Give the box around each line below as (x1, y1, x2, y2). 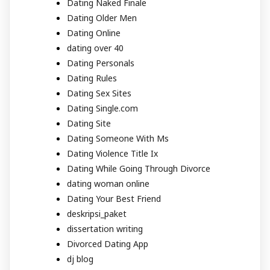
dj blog (67, 253, 93, 265)
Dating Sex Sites (67, 87, 131, 99)
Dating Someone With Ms (67, 132, 169, 144)
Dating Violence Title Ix (67, 147, 158, 159)
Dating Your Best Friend (67, 192, 161, 204)
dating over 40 (67, 42, 124, 54)
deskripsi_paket (67, 207, 127, 219)
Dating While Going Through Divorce (67, 162, 210, 174)
